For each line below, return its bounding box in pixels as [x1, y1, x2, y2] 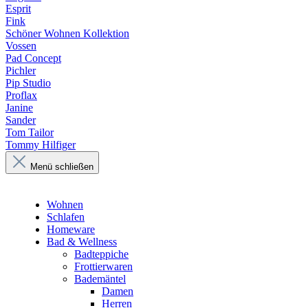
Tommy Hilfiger [5, 139, 76, 151]
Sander [5, 114, 36, 126]
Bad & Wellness [47, 236, 117, 247]
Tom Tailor [5, 126, 54, 138]
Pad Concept [5, 52, 61, 64]
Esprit [5, 3, 31, 14]
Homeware [47, 223, 95, 235]
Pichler [5, 65, 36, 76]
